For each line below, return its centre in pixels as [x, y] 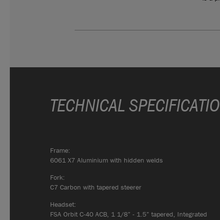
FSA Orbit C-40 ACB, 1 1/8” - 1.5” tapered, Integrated [129, 214]
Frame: [60, 150]
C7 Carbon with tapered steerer [96, 187]
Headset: [63, 204]
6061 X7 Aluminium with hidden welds [107, 160]
